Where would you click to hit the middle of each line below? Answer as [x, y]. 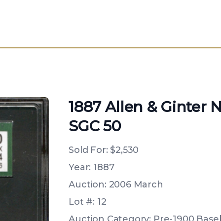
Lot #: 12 [88, 202]
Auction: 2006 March [116, 184]
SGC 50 [95, 126]
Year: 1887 [92, 167]
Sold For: [90, 150]
